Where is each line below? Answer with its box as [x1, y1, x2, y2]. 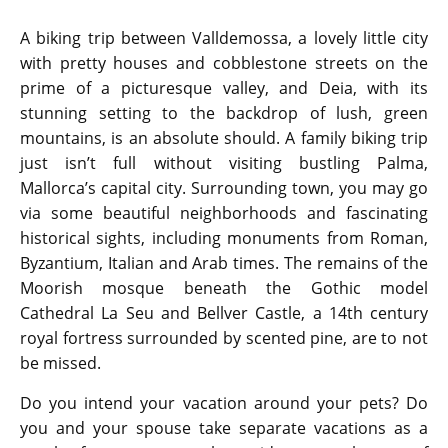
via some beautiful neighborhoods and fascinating [20, 202, 428, 225]
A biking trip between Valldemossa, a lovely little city [20, 27, 428, 50]
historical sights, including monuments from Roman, [20, 227, 428, 250]
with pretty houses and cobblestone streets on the [20, 52, 428, 75]
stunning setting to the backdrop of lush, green [20, 102, 428, 125]
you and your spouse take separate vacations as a [20, 417, 428, 440]
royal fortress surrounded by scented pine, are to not [20, 327, 428, 350]
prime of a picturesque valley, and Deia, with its [20, 77, 428, 100]
